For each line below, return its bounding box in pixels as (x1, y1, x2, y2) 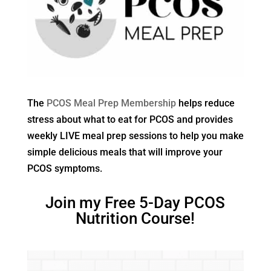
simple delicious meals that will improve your (27, 146, 223, 158)
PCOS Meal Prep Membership (46, 97, 176, 109)
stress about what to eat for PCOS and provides (27, 113, 233, 125)
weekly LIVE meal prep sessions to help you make (27, 129, 244, 142)
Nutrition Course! (76, 209, 195, 227)
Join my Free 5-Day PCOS (45, 193, 226, 212)
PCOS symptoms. (27, 162, 102, 174)
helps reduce (175, 97, 235, 109)
